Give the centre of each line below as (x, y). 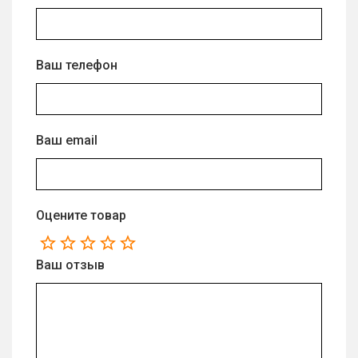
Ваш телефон (77, 66)
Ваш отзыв (70, 265)
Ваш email (67, 141)
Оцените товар (81, 216)
